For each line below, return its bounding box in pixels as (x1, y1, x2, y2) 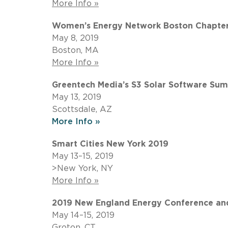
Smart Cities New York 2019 (52, 139, 168, 148)
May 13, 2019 (52, 93, 101, 101)
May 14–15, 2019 (52, 211, 115, 219)
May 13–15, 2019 (52, 152, 113, 160)
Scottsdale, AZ (52, 105, 112, 113)
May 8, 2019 (52, 34, 99, 42)
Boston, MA (52, 46, 99, 54)
